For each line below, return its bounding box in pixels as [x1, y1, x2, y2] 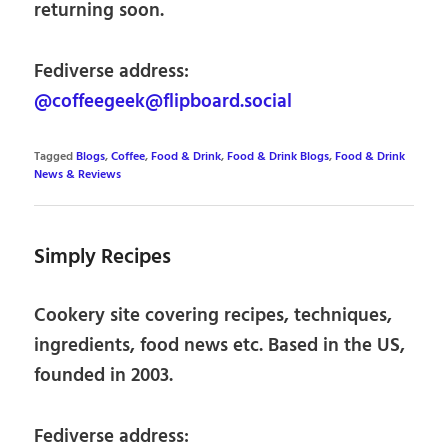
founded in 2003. [34, 360, 174, 391]
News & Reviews [34, 166, 122, 185]
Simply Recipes [34, 241, 172, 275]
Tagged [34, 148, 74, 167]
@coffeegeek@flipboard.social [34, 87, 293, 118]
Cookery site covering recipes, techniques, [34, 300, 393, 331]
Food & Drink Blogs [227, 148, 330, 167]
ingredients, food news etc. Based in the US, [34, 330, 406, 361]
